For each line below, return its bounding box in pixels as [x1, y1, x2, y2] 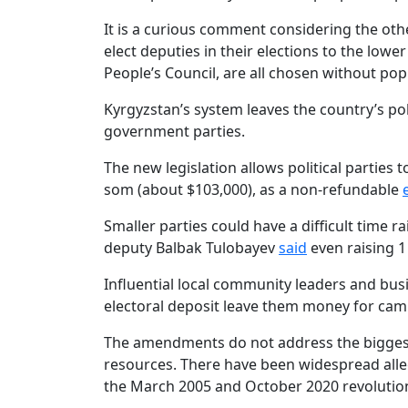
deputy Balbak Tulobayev [104, 238, 279, 259]
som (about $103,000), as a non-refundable [104, 179, 403, 200]
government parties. [104, 121, 245, 142]
